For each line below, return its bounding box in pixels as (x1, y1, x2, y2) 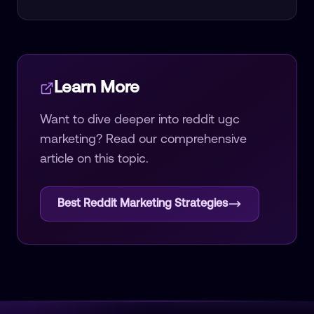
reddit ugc (182, 114, 240, 128)
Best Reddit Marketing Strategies (57, 198, 228, 210)
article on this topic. (40, 153, 149, 167)
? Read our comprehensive (96, 133, 247, 147)
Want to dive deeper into (40, 114, 182, 128)
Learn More (54, 80, 139, 97)
